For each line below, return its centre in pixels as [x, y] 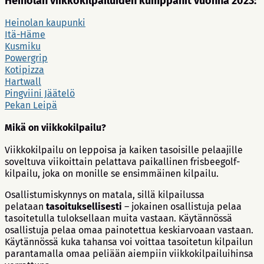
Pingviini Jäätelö [40, 94]
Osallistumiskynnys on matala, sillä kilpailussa [105, 195]
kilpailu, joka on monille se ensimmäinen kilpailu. [112, 174]
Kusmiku [23, 47]
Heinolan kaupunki [45, 23]
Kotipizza [24, 70]
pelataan [25, 207]
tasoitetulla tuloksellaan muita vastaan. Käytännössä [118, 219]
